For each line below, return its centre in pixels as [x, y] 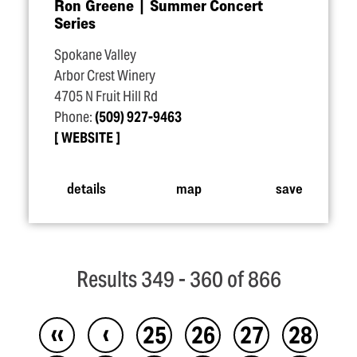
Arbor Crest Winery [105, 76]
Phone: [75, 117]
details [86, 187]
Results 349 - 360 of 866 [178, 279]
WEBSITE [87, 138]
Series [75, 23]
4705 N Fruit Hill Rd [106, 96]
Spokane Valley [95, 55]
